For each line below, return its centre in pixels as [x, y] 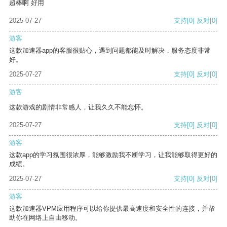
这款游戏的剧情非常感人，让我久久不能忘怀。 [78, 107]
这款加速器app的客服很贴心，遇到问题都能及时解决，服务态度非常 [110, 51]
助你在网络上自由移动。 [45, 218]
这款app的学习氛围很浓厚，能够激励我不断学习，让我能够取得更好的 [113, 155]
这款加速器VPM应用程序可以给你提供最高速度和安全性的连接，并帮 [112, 209]
